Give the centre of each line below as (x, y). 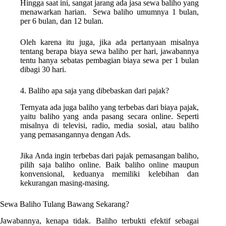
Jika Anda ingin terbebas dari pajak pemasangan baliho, (110, 156)
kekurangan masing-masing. (65, 183)
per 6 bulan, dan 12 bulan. (62, 21)
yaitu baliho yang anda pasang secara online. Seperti (110, 117)
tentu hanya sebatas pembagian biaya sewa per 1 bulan (110, 61)
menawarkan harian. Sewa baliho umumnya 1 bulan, (110, 12)
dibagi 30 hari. (43, 70)
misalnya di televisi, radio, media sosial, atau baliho (110, 126)
